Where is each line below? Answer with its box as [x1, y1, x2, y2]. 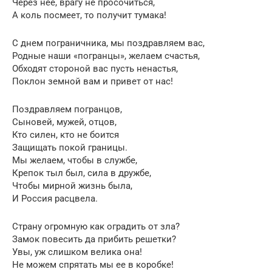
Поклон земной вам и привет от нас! [12, 75, 173, 87]
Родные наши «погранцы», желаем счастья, [12, 50, 200, 61]
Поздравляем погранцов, [12, 103, 122, 115]
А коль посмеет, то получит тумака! [12, 9, 166, 21]
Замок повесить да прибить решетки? [12, 233, 176, 245]
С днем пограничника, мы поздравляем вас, [12, 37, 205, 49]
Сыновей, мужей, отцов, [12, 116, 117, 127]
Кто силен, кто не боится [12, 129, 119, 140]
